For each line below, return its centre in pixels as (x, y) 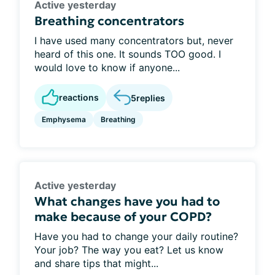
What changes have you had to (127, 201)
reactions (79, 97)
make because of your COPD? (123, 217)
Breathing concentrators (109, 21)
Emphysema (64, 119)
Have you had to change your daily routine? (136, 236)
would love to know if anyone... (107, 68)
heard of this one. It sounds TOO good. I (128, 54)
